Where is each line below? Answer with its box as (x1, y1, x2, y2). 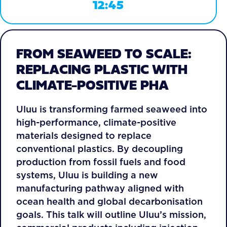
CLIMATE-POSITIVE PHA (16, 75, 169, 95)
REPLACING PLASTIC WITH (16, 59, 187, 79)
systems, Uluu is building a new (16, 169, 158, 181)
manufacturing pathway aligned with (16, 182, 184, 195)
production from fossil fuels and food (16, 156, 185, 168)
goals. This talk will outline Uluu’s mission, (16, 208, 206, 221)
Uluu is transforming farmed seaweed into (16, 103, 207, 116)
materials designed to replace (16, 129, 152, 142)
